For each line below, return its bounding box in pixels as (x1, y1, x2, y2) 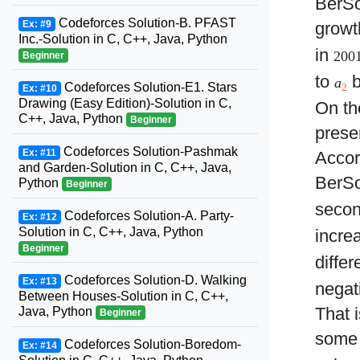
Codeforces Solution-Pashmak (59, 145, 238, 158)
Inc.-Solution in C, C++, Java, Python (18, 32, 227, 46)
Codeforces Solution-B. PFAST (55, 16, 236, 30)
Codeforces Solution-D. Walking (60, 273, 247, 287)
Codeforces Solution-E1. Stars (60, 80, 237, 94)
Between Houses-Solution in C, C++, (18, 289, 228, 303)
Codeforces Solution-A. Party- (60, 209, 234, 223)
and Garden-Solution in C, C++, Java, (18, 161, 231, 174)
